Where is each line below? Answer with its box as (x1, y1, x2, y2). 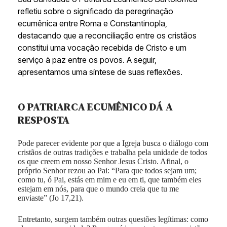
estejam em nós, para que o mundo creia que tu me (17, 184, 179, 193)
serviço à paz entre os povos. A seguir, (17, 54, 157, 65)
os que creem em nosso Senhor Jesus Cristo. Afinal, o (17, 157, 188, 166)
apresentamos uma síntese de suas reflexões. (17, 66, 182, 77)
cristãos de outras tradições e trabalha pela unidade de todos (17, 147, 207, 157)
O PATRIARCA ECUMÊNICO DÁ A (17, 99, 173, 114)
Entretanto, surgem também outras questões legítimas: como (17, 214, 208, 223)
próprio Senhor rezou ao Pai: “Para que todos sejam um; (17, 166, 197, 175)
